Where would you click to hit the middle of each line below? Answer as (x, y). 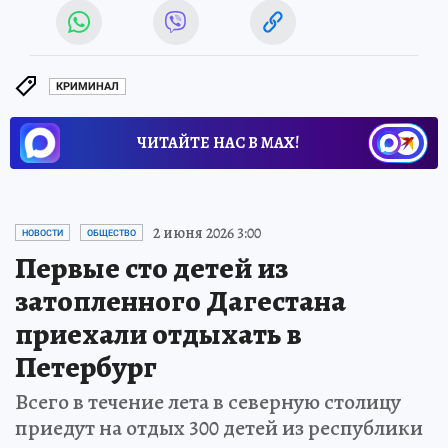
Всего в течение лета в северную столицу (208, 401)
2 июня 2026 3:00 (207, 232)
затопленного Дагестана (180, 300)
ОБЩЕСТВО (111, 232)
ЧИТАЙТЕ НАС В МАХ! (218, 142)
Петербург (86, 366)
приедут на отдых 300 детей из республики (219, 427)
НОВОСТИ (42, 232)
